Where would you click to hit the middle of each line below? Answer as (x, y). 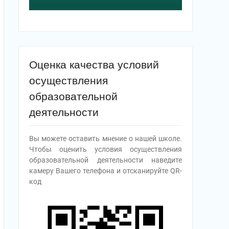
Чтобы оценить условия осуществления (106, 150)
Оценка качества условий (94, 65)
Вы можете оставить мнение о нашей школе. (106, 139)
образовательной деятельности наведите (106, 160)
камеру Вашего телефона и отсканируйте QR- (106, 171)
